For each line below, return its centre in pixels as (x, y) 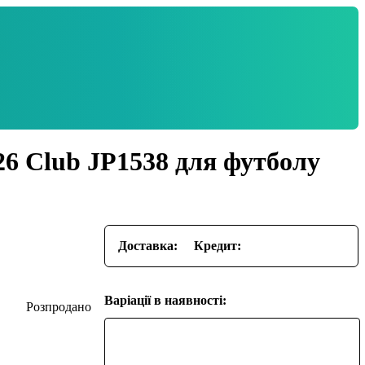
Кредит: (218, 245)
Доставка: (148, 245)
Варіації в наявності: (166, 300)
